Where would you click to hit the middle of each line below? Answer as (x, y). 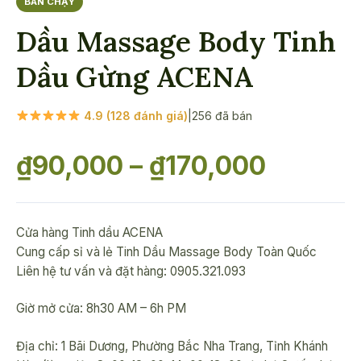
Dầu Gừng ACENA (135, 77)
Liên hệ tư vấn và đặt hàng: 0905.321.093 (131, 271)
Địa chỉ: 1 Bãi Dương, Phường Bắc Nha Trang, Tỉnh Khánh (172, 346)
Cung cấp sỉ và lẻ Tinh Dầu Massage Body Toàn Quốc (166, 251)
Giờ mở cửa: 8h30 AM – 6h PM (101, 309)
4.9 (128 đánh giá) (135, 115)
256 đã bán (222, 115)
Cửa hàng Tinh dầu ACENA (89, 232)
